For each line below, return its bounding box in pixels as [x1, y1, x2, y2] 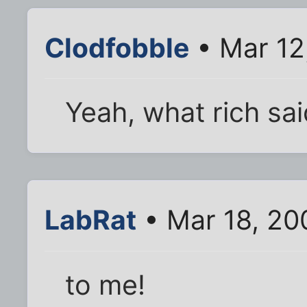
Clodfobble [45, 32, 189, 64]
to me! [65, 268, 146, 302]
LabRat [45, 204, 136, 236]
